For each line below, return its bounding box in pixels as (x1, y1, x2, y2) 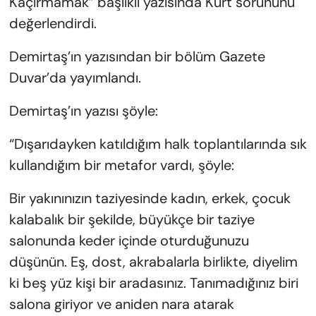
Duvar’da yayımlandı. (8, 68, 141, 87)
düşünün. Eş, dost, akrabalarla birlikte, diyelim (8, 253, 298, 272)
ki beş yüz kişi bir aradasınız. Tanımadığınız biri (8, 274, 298, 293)
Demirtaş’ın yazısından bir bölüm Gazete (8, 47, 265, 66)
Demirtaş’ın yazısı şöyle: (8, 102, 158, 121)
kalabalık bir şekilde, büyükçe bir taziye (8, 210, 255, 229)
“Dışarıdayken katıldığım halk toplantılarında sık (8, 135, 307, 154)
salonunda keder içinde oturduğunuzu (8, 231, 249, 250)
